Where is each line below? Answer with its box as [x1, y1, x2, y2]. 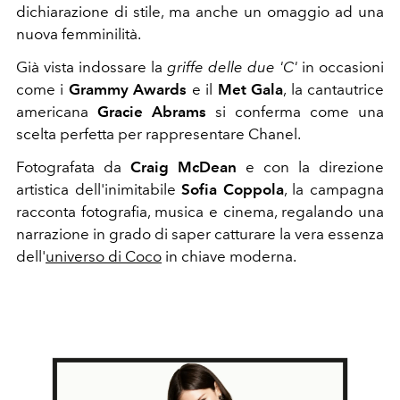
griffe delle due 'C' [167, 58, 297, 77]
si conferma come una [206, 103, 384, 121]
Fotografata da [16, 158, 130, 177]
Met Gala [217, 80, 284, 99]
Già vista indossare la [16, 58, 167, 77]
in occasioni [297, 58, 384, 77]
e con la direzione [246, 158, 384, 177]
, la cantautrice [283, 80, 385, 99]
